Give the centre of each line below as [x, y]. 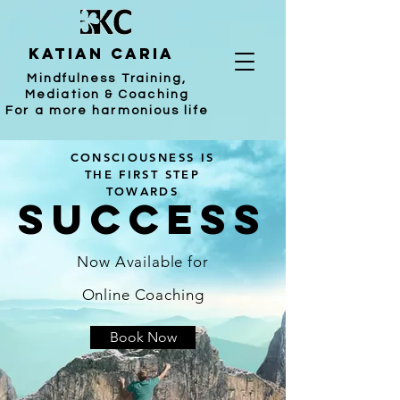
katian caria [104, 54]
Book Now [143, 337]
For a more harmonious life [107, 111]
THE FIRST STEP [142, 174]
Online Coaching [143, 295]
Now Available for [143, 262]
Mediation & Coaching [107, 95]
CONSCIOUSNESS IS [142, 157]
